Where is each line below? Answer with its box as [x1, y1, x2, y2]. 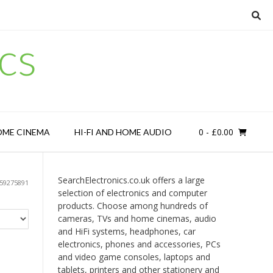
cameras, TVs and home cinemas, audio [57, 213, 216, 224]
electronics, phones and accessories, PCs [57, 238, 221, 250]
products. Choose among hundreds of [57, 200, 208, 211]
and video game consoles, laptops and [57, 251, 210, 263]
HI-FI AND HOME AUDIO [74, 127, 172, 137]
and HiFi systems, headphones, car [57, 225, 196, 237]
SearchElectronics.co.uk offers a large [57, 174, 205, 186]
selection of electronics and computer [57, 187, 207, 199]
